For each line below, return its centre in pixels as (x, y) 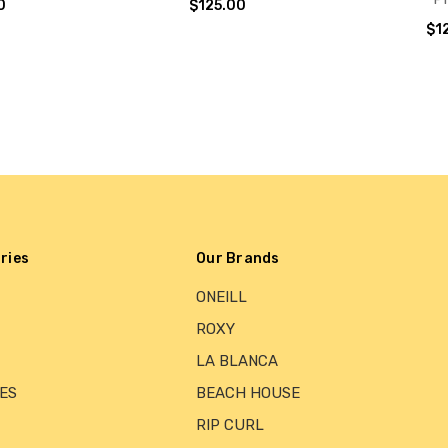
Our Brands (238, 259)
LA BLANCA (237, 361)
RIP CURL (230, 425)
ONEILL (222, 297)
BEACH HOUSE (248, 393)
